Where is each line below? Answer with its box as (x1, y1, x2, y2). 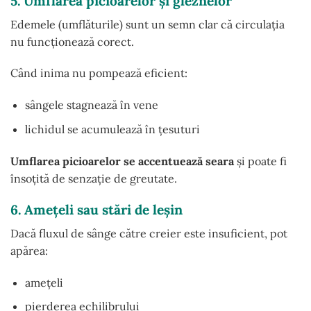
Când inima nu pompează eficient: (10, 66, 187, 81)
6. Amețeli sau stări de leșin (10, 201, 183, 219)
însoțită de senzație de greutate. (10, 171, 177, 185)
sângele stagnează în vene (24, 98, 158, 112)
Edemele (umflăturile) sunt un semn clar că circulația (10, 17, 285, 31)
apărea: (10, 243, 48, 258)
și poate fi (234, 153, 287, 168)
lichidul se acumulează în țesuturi (24, 121, 200, 136)
